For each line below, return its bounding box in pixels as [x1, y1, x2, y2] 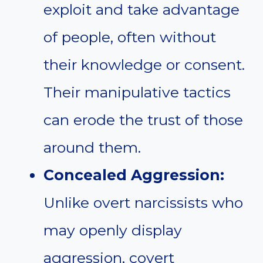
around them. [43, 139, 141, 157]
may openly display [43, 221, 182, 240]
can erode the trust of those [43, 111, 243, 129]
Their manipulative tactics [43, 83, 231, 102]
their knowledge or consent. [43, 56, 245, 74]
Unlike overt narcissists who [43, 194, 243, 212]
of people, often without [43, 28, 216, 46]
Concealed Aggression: [43, 166, 224, 184]
